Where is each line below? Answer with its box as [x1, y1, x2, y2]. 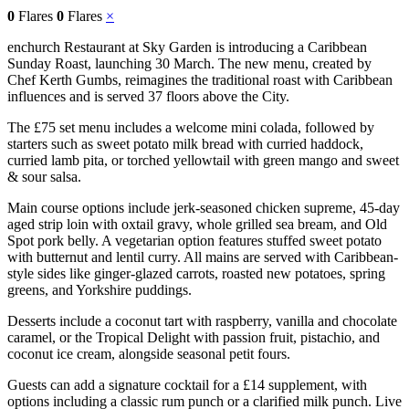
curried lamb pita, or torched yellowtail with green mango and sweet [7, 152, 399, 168]
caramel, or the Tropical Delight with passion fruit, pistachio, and [7, 329, 380, 345]
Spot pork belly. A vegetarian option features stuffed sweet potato [7, 232, 382, 248]
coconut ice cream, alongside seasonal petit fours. [7, 345, 290, 362]
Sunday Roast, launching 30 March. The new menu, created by [7, 55, 372, 71]
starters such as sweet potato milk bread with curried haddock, [7, 135, 363, 152]
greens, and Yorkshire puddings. [7, 281, 192, 298]
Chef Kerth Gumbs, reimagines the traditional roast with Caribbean [7, 71, 393, 88]
